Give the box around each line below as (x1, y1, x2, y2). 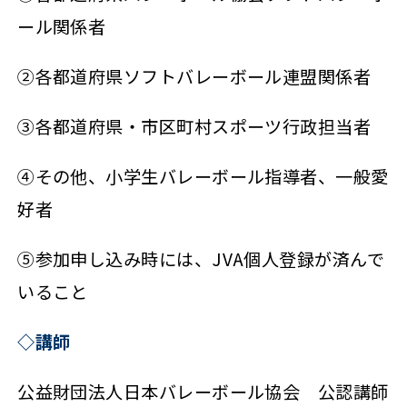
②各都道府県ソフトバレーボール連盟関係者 (17, 63, 372, 89)
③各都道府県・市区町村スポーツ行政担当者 (17, 113, 372, 139)
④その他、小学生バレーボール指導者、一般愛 (17, 163, 389, 189)
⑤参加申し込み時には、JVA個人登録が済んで (17, 246, 385, 273)
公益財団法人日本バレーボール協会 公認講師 (17, 379, 389, 405)
